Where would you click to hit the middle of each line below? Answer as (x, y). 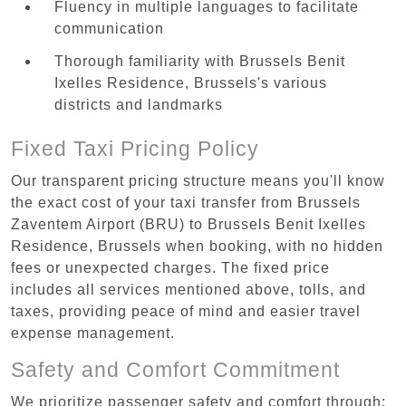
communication (109, 28)
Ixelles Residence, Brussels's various (191, 83)
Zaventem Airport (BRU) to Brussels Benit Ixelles (188, 224)
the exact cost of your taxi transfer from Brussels (186, 202)
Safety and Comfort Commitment (175, 369)
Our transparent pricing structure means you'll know (198, 180)
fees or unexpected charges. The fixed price (170, 267)
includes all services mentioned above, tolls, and (188, 289)
